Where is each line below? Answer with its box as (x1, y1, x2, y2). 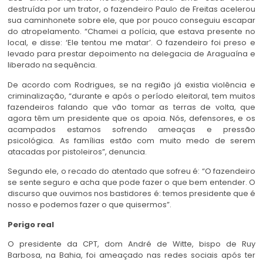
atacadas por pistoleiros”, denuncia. (8, 146, 147, 157)
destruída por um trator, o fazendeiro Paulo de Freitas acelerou (8, 4, 255, 15)
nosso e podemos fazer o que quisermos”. (8, 199, 171, 211)
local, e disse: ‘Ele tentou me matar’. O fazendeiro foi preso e (8, 37, 255, 49)
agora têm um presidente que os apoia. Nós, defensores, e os (8, 112, 255, 124)
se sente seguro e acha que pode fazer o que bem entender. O (8, 177, 255, 188)
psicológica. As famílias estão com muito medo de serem (8, 134, 255, 146)
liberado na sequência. (8, 59, 97, 71)
